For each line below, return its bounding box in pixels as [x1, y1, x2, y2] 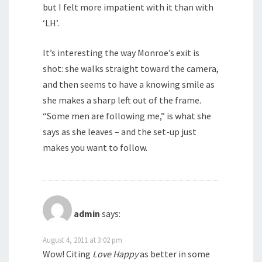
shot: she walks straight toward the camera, [43, 63, 219, 75]
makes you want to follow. [43, 142, 147, 154]
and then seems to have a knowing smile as [43, 78, 215, 91]
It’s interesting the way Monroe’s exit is [43, 47, 199, 59]
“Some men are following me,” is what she [43, 110, 211, 122]
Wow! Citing [43, 248, 92, 260]
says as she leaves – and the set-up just [43, 126, 196, 138]
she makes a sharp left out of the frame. [43, 94, 201, 106]
